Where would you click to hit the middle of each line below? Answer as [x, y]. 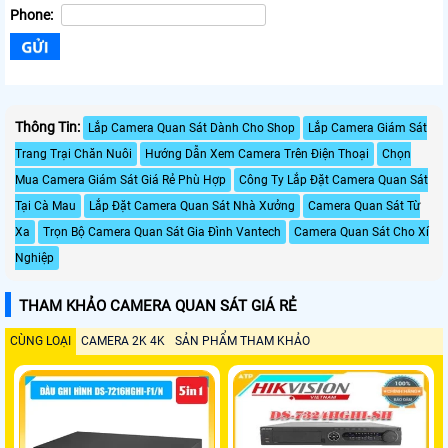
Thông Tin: [47, 126]
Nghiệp [34, 257]
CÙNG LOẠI [40, 340]
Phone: [33, 15]
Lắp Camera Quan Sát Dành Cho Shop [191, 127]
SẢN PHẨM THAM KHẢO [242, 340]
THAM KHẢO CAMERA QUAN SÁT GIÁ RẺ [158, 305]
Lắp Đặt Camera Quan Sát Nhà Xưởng [192, 205]
